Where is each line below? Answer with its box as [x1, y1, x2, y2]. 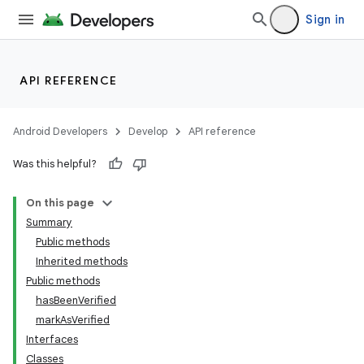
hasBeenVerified [36, 293, 116, 307]
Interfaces [26, 332, 78, 346]
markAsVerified [36, 313, 110, 327]
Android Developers [13, 124, 107, 138]
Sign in [305, 12, 344, 27]
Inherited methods [36, 254, 128, 268]
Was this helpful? [13, 157, 97, 171]
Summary [26, 215, 72, 229]
